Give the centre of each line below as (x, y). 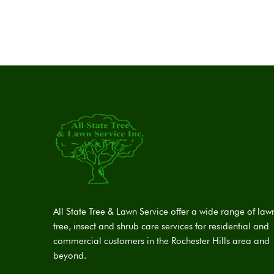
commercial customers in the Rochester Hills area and (161, 241)
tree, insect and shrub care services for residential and (161, 226)
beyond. (70, 255)
